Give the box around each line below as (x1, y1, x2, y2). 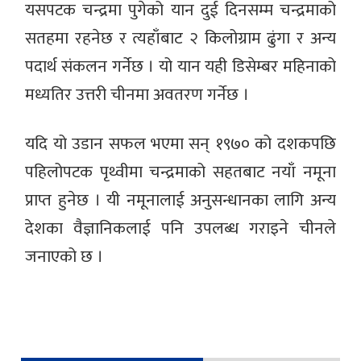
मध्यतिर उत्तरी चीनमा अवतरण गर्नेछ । (25, 80, 250, 109)
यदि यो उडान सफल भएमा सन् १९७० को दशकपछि (25, 129, 336, 158)
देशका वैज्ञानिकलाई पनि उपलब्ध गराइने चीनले (25, 214, 336, 243)
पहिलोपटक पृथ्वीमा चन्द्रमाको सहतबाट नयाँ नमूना (25, 157, 336, 186)
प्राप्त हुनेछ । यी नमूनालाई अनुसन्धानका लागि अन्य (25, 185, 336, 214)
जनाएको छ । (25, 242, 104, 271)
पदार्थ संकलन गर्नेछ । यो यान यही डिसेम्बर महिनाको (25, 52, 336, 81)
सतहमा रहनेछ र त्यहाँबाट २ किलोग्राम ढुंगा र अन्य (25, 23, 336, 52)
